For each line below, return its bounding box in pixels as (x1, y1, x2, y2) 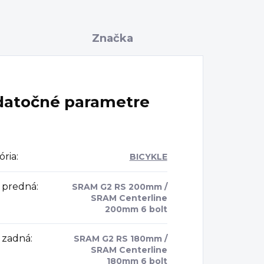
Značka (92, 32, 134, 45)
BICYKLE (129, 151, 167, 163)
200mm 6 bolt (104, 204, 167, 215)
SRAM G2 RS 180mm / (73, 233, 167, 245)
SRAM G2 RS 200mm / (71, 181, 167, 193)
